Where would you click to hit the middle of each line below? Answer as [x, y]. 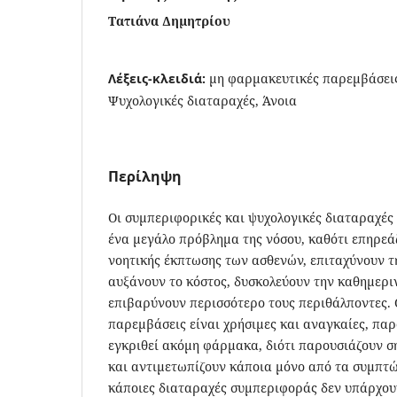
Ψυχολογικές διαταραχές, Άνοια [202, 100]
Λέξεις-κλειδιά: [159, 78]
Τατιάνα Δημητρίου [169, 20]
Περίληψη [145, 176]
